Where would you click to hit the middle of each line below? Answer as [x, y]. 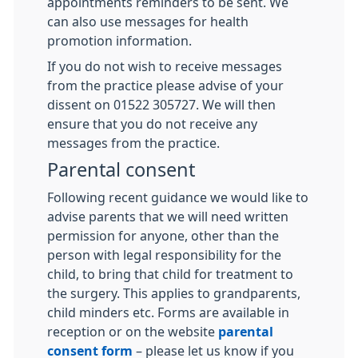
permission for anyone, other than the [163, 235]
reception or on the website [133, 331]
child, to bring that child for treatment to [170, 274]
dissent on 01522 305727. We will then [161, 104]
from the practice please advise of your [165, 85]
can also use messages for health [148, 21]
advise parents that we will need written [168, 216]
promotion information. [119, 40]
